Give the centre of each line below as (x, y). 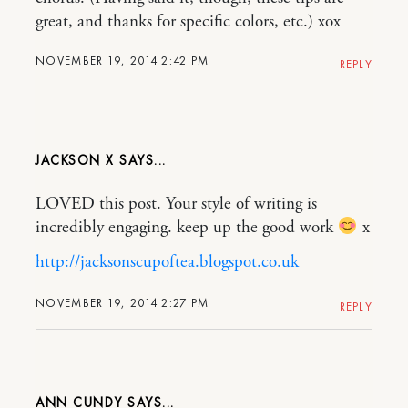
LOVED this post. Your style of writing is (176, 204)
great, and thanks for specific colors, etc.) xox (188, 22)
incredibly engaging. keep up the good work (187, 228)
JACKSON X (75, 161)
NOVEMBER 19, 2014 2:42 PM (122, 61)
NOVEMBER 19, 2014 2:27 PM (122, 303)
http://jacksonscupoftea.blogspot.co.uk (167, 263)
